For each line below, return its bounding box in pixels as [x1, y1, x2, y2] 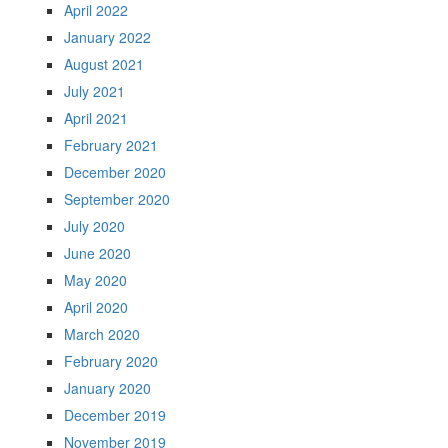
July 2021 [64, 81, 125, 101]
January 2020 [64, 378, 151, 398]
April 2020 [64, 297, 128, 317]
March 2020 [64, 324, 140, 344]
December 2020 [64, 162, 166, 182]
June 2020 [64, 243, 131, 263]
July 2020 [64, 216, 125, 236]
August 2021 [64, 54, 144, 74]
